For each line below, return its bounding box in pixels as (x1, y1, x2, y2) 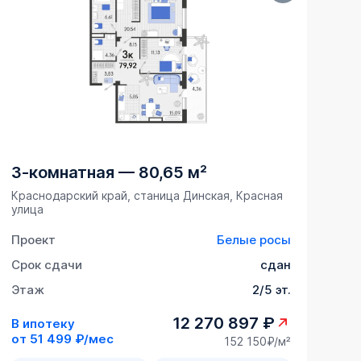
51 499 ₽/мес (29, 330, 114, 346)
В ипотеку (10, 315, 75, 331)
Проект (10, 232, 56, 248)
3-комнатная (10, 163, 114, 183)
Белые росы (216, 232, 291, 248)
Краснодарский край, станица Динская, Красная (10, 189, 283, 203)
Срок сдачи (10, 257, 82, 273)
